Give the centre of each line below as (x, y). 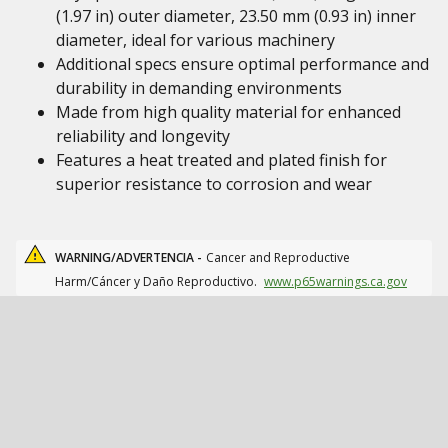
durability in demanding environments (199, 88)
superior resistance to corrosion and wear (214, 184)
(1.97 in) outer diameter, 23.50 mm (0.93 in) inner (236, 16)
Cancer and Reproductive (278, 257)
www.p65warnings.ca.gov (335, 281)
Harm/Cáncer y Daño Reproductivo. (157, 281)
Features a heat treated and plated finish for (221, 160)
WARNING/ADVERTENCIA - (128, 257)
